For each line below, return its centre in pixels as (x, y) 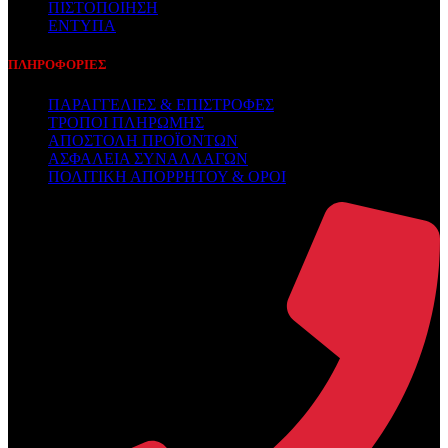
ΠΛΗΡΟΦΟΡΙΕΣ (57, 65)
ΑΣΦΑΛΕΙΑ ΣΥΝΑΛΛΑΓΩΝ (148, 158)
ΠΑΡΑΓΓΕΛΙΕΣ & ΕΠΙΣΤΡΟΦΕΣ (161, 104)
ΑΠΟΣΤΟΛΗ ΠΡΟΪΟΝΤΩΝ (143, 140)
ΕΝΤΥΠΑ (82, 26)
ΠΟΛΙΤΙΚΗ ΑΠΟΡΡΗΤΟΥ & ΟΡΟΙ (167, 176)
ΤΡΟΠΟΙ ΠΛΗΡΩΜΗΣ (126, 122)
